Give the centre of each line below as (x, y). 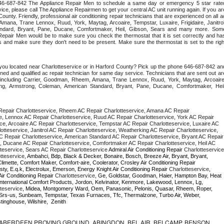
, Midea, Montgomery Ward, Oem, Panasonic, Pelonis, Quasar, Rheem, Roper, (117, 188)
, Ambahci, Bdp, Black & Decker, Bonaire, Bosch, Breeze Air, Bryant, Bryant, (116, 156)
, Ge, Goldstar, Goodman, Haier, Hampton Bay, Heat (158, 175)
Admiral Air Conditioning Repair (146, 149)
